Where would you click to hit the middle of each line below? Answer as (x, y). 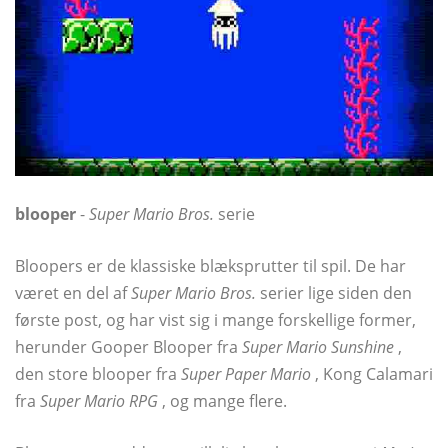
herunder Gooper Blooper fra (128, 347)
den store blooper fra (98, 374)
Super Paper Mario (246, 374)
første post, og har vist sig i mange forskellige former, (215, 320)
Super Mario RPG (99, 401)
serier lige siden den (334, 293)
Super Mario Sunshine (318, 347)
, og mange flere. (222, 401)
